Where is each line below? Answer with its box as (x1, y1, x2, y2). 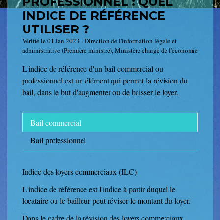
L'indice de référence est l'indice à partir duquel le (22, 183, 175, 194)
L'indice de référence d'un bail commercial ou (22, 63, 163, 74)
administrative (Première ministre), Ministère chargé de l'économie (22, 46, 198, 55)
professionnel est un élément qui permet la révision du (22, 75, 188, 86)
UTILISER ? (22, 22, 89, 37)
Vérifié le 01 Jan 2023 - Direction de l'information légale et (22, 36, 177, 46)
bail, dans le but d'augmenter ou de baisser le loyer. (22, 87, 178, 98)
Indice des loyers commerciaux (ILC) (22, 166, 137, 177)
